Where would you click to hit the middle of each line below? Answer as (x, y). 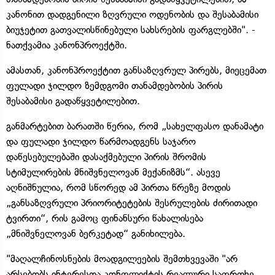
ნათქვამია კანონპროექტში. (67, 45)
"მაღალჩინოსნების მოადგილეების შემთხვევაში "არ (122, 258)
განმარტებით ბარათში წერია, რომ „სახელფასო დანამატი (135, 126)
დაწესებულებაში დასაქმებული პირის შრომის (106, 157)
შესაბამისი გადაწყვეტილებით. (73, 101)
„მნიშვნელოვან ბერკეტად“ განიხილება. (96, 233)
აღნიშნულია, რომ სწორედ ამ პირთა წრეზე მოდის (118, 187)
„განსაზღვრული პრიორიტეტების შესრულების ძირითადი (132, 203)
